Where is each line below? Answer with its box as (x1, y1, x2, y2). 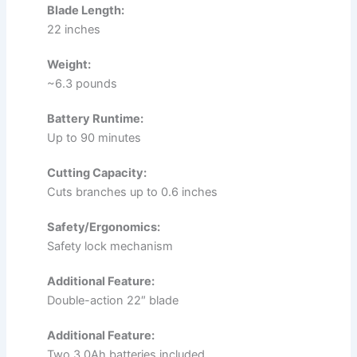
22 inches (47, 22, 100, 37)
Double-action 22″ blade (47, 293, 178, 308)
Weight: (47, 57, 91, 73)
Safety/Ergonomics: (47, 220, 160, 235)
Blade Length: (47, 3, 124, 18)
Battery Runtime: (47, 112, 143, 127)
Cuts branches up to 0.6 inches (47, 185, 218, 200)
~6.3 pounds (47, 76, 117, 92)
